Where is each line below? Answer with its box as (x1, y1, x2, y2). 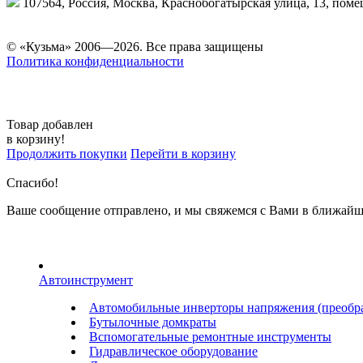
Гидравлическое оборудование (89, 344, 258, 358)
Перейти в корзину (130, 146, 236, 160)
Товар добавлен (6, 117, 93, 131)
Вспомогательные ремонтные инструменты (89, 329, 331, 344)
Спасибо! (6, 175, 58, 190)
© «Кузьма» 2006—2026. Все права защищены (6, 39, 263, 53)
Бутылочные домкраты (89, 314, 216, 329)
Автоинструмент (39, 272, 133, 287)
